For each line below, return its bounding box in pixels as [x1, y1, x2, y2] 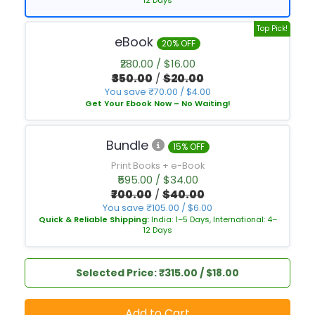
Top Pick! [257, 23, 288, 34]
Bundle [105, 136, 152, 155]
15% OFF [172, 141, 205, 153]
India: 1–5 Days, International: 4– [150, 214, 277, 226]
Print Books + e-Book [110, 160, 205, 172]
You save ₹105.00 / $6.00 [103, 202, 212, 214]
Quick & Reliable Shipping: [38, 214, 151, 226]
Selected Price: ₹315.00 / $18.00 [76, 266, 239, 281]
